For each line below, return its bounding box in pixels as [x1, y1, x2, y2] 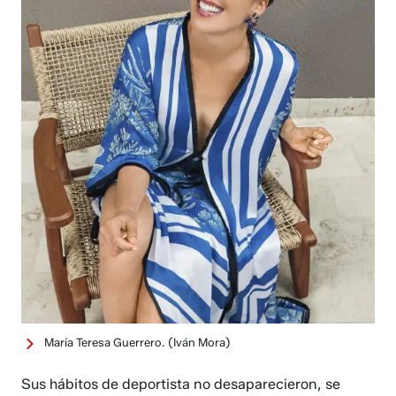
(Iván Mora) [168, 335, 232, 350]
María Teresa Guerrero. [44, 335, 166, 350]
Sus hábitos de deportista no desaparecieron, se [21, 375, 341, 392]
